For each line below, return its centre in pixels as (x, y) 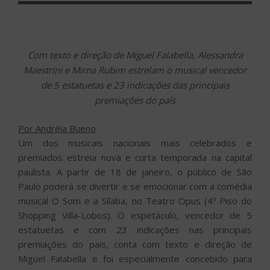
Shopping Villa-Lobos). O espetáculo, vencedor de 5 (135, 215)
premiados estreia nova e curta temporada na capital (135, 158)
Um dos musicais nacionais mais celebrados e (135, 143)
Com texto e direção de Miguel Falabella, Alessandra (135, 55)
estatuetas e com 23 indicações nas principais (135, 230)
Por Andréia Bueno (57, 129)
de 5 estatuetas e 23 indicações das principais (135, 85)
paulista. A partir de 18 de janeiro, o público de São (135, 172)
